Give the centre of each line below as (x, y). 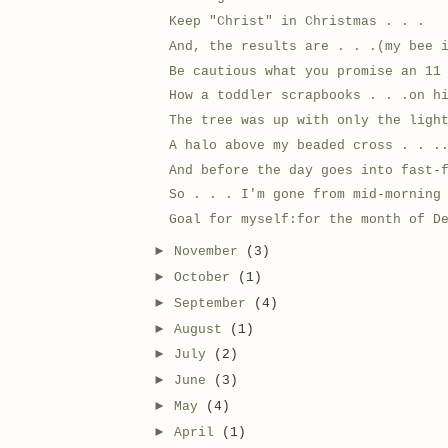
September (213, 303)
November (209, 252)
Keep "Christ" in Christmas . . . (297, 22)
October (205, 278)
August (201, 329)
